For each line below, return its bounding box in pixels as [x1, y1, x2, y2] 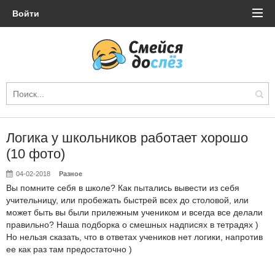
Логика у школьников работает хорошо [6, 130, 248, 145]
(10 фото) [6, 146, 65, 161]
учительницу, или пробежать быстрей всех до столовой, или [6, 195, 249, 205]
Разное [59, 170, 83, 177]
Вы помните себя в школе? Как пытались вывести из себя [6, 183, 239, 193]
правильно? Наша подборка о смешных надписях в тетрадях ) [6, 220, 258, 230]
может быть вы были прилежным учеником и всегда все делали [6, 207, 263, 217]
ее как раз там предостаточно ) [6, 244, 132, 254]
